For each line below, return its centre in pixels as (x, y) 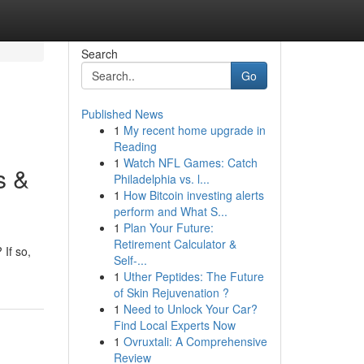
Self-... (130, 260)
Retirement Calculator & (175, 244)
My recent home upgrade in (194, 130)
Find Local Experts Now (174, 325)
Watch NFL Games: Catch (190, 162)
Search (99, 54)
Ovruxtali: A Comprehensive (195, 341)
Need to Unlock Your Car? (190, 309)
